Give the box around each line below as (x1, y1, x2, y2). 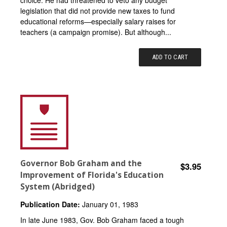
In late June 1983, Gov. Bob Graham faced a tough (20, 214, 184, 225)
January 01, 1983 (80, 199, 138, 209)
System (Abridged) (20, 181, 95, 192)
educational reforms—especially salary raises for (20, 16, 176, 26)
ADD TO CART (152, 53, 188, 61)
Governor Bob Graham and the (20, 158, 142, 169)
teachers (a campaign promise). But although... (20, 26, 171, 37)
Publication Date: (20, 199, 80, 209)
